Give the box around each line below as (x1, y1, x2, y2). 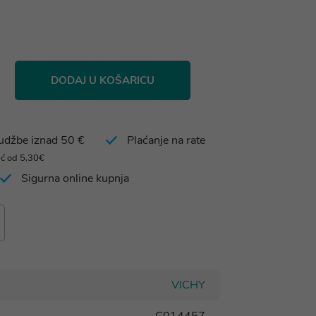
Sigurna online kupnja (21, 171, 129, 186)
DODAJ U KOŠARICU (51, 73, 154, 87)
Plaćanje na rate (127, 133, 205, 148)
